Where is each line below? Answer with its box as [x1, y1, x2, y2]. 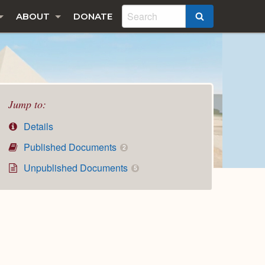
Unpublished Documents [21, 160, 131, 174]
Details [21, 119, 54, 134]
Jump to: [8, 97, 46, 111]
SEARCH [204, 11, 243, 23]
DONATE [73, 11, 112, 22]
